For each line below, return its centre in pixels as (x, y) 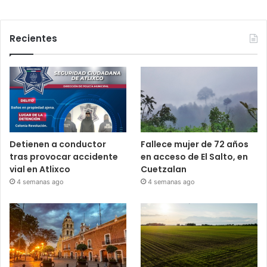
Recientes (33, 39)
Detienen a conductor (58, 145)
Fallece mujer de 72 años (195, 145)
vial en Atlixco (40, 170)
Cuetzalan (164, 170)
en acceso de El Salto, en (195, 157)
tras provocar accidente (64, 157)
